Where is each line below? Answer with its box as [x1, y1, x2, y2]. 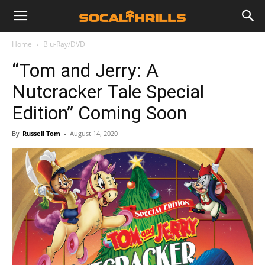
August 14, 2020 [70, 129, 118, 138]
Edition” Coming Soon [12, 102, 187, 124]
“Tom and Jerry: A [12, 59, 159, 82]
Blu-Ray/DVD [43, 39, 85, 49]
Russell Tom [22, 129, 60, 138]
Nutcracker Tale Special [12, 80, 204, 103]
